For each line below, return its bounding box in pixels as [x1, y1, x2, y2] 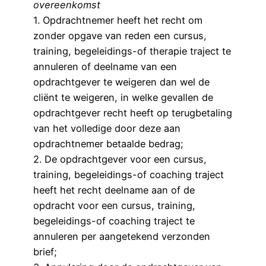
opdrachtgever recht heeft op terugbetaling [33, 106, 232, 119]
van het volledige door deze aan [33, 122, 180, 134]
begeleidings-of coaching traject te [33, 214, 195, 227]
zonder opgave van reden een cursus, [33, 29, 207, 42]
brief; [33, 245, 57, 258]
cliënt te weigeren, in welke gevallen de [33, 91, 213, 103]
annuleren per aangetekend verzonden [33, 230, 210, 242]
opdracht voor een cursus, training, [33, 199, 195, 211]
